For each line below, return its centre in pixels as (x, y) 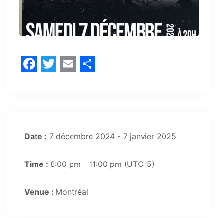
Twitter (67, 79)
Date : (36, 136)
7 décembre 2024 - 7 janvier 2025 (111, 136)
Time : (37, 164)
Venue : (40, 192)
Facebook (58, 79)
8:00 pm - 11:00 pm (87, 164)
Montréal (72, 192)
